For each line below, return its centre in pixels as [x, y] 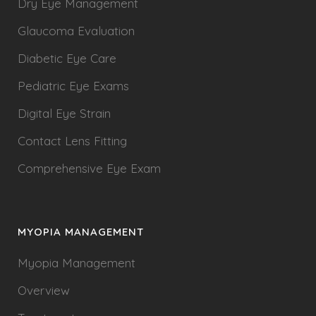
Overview [44, 290]
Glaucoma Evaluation [76, 31]
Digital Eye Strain [64, 113]
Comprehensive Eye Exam [89, 168]
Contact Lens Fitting [72, 141]
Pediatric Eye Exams [73, 86]
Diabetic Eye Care [67, 58]
